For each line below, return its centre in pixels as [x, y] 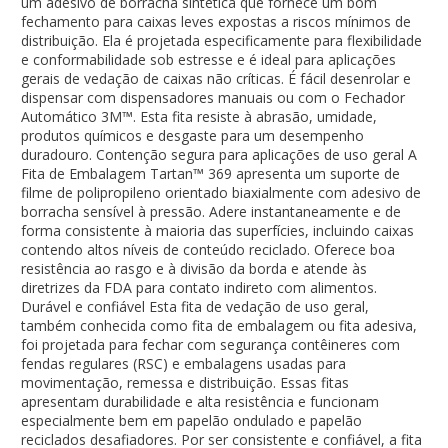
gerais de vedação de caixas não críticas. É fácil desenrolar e [216, 78]
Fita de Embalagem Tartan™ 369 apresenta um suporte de [211, 173]
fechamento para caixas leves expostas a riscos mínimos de [216, 21]
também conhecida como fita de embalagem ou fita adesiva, [219, 325]
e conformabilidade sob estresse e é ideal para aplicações [209, 59]
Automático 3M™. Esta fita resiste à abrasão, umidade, [199, 116]
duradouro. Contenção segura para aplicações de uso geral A [219, 154]
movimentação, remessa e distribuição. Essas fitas [185, 382]
